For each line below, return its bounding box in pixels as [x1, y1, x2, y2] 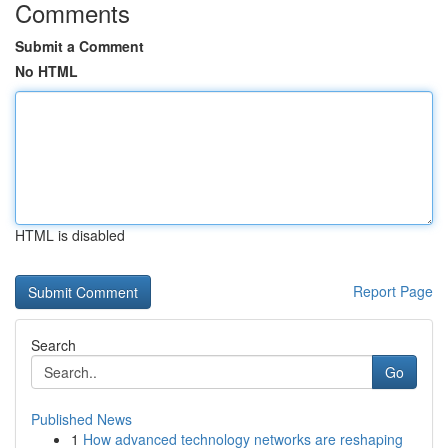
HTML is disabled [15, 225, 125, 245]
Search [31, 335, 76, 355]
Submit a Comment [15, 36, 144, 56]
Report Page [353, 281, 433, 301]
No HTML [15, 61, 78, 81]
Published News [31, 409, 132, 429]
